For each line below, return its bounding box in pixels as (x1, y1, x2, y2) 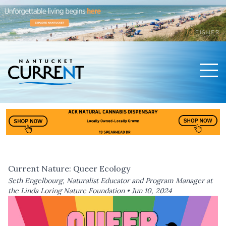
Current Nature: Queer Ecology (8, 163, 130, 174)
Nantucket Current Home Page (8, 95, 129, 105)
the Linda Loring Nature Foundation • (8, 186, 132, 196)
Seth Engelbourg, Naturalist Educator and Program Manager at (8, 176, 212, 186)
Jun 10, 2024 (132, 186, 172, 196)
